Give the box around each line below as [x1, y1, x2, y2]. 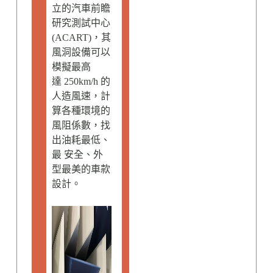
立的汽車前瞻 [51, 3, 110, 13]
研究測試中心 [51, 18, 110, 28]
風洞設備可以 [51, 47, 110, 57]
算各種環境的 [51, 105, 110, 116]
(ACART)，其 [51, 32, 111, 43]
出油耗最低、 [51, 135, 110, 145]
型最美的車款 [51, 164, 110, 174]
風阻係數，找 [51, 120, 110, 130]
